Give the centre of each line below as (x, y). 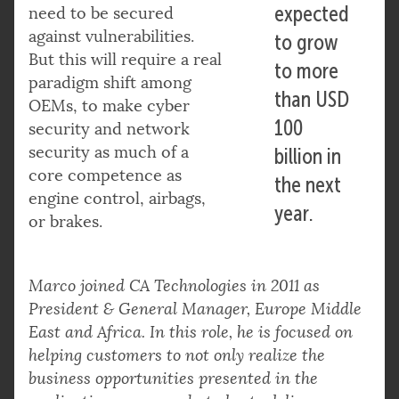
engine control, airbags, (117, 198)
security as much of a (109, 152)
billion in (308, 156)
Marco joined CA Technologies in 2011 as (174, 285)
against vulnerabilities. (111, 36)
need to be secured (101, 13)
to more (307, 71)
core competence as (105, 175)
